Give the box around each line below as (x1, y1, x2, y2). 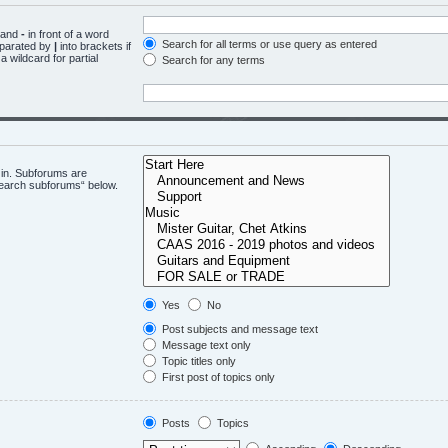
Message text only (159, 339, 251, 351)
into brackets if (57, 39, 131, 52)
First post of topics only (159, 371, 275, 383)
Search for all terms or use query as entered (159, 37, 377, 50)
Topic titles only (159, 355, 236, 367)
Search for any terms (159, 53, 265, 66)
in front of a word (25, 27, 109, 40)
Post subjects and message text (159, 323, 318, 335)
